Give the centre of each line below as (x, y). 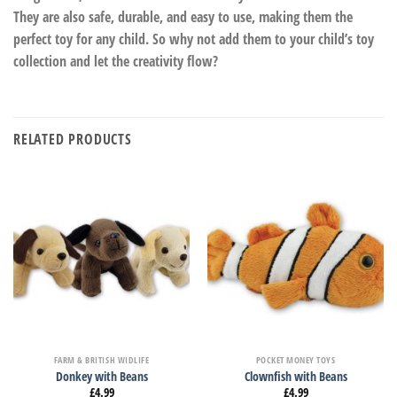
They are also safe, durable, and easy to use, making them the (183, 16)
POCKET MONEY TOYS (296, 360)
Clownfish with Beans (296, 376)
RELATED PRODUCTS (73, 140)
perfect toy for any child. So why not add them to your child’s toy (194, 39)
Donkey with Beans (101, 376)
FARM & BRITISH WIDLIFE (101, 360)
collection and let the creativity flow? (116, 61)
